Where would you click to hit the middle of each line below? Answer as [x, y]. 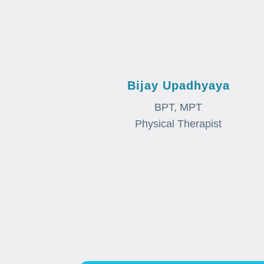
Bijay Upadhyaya [178, 86]
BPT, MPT [179, 108]
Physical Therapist [179, 124]
